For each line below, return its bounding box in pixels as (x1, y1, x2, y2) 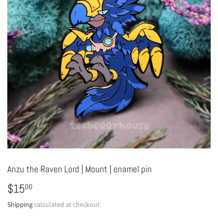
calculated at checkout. (33, 200, 101, 209)
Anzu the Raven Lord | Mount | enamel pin (7, 163, 152, 176)
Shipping (7, 200, 33, 209)
